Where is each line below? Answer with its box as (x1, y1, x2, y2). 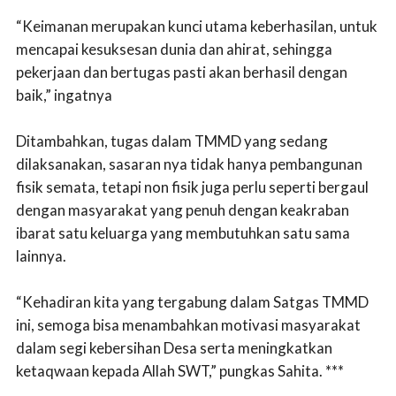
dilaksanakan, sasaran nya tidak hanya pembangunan (16, 154, 362, 173)
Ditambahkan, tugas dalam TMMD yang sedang (16, 131, 328, 150)
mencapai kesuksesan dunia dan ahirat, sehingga (16, 39, 332, 58)
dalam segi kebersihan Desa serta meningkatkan (16, 338, 332, 357)
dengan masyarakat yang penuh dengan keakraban (16, 200, 349, 219)
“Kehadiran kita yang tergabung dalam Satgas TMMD (16, 292, 369, 311)
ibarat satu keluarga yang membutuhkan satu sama (16, 223, 350, 242)
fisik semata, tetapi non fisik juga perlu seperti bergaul (16, 177, 369, 196)
